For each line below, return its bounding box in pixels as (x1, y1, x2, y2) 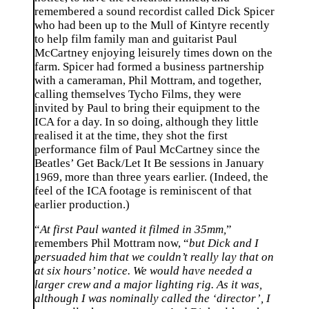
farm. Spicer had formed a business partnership (34, 59, 264, 73)
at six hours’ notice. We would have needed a (34, 264, 252, 278)
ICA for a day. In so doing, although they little (34, 114, 259, 128)
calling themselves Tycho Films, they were (34, 87, 241, 101)
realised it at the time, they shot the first (34, 128, 228, 142)
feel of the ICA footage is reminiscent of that (34, 183, 252, 197)
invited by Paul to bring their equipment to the (34, 101, 260, 114)
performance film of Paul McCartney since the (34, 142, 260, 156)
